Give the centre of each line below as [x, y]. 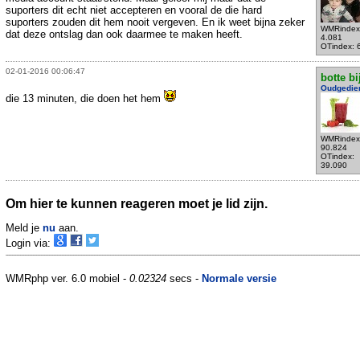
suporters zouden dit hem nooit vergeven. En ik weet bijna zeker [155, 22]
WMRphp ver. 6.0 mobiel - [67, 279]
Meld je [24, 228]
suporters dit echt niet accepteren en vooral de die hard [134, 10]
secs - [184, 279]
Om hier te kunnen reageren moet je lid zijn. [137, 203]
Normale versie [239, 279]
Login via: [30, 243]
